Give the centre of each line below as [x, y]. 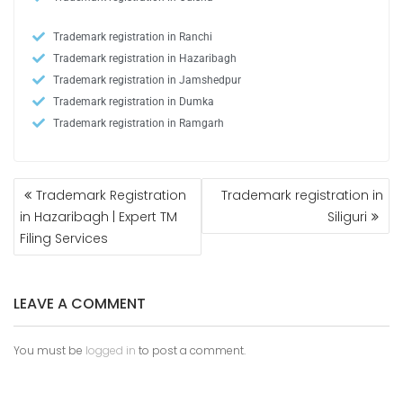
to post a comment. [191, 351]
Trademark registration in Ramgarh [138, 124]
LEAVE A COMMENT [80, 304]
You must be [49, 351]
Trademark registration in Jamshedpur [147, 81]
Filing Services [64, 239]
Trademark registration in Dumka [133, 102]
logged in [111, 351]
